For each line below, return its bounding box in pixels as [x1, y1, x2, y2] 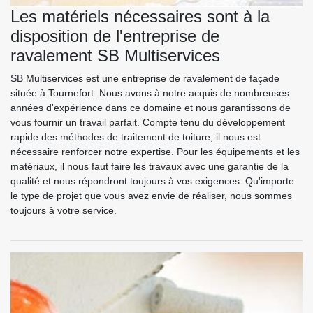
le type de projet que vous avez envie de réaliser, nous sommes [10, 190, 292, 202]
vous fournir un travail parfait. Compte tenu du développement [10, 117, 285, 129]
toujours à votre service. [10, 205, 117, 217]
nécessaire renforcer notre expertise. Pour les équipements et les [10, 146, 300, 158]
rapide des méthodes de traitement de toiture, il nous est [10, 131, 261, 143]
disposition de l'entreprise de [10, 27, 219, 46]
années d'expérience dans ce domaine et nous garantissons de [10, 102, 291, 114]
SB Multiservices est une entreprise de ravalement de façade [10, 73, 279, 85]
